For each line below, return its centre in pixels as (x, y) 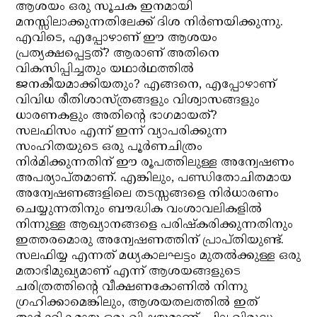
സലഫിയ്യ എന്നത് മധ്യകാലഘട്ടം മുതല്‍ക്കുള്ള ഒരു (158, 256)
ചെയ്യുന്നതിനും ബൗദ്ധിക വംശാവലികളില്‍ (139, 209)
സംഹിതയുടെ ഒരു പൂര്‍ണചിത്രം (109, 147)
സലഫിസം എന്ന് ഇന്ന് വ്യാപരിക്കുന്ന (122, 132)
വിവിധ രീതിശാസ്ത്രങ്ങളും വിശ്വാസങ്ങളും (138, 100)
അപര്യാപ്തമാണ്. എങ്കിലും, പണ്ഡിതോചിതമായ (154, 178)
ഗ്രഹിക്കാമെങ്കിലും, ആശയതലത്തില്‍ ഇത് (137, 303)
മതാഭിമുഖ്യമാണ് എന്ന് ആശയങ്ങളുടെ (128, 272)
